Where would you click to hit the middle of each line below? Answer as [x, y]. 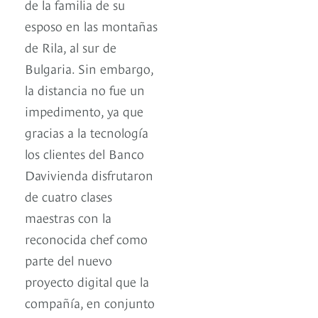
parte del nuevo [68, 260]
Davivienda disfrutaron [89, 175]
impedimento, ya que [84, 111]
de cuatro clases [68, 196]
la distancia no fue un [85, 89]
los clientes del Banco [84, 153]
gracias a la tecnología [87, 132]
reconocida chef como [86, 238]
